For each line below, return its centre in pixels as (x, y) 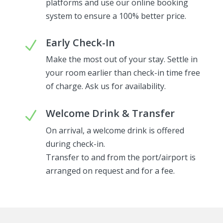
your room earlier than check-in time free (123, 72)
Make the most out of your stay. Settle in (121, 59)
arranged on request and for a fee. (110, 170)
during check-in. (75, 144)
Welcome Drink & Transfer (110, 113)
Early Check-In (80, 42)
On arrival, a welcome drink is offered (115, 130)
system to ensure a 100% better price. (116, 16)
